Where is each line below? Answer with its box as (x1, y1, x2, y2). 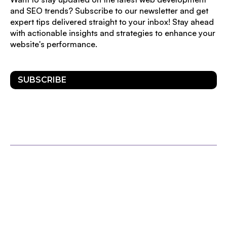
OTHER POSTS (87, 206, 140, 215)
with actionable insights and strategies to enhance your (10, 27, 215, 38)
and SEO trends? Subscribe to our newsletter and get (10, 5, 208, 16)
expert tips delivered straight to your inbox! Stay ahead (10, 16, 214, 27)
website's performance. (10, 39, 97, 49)
